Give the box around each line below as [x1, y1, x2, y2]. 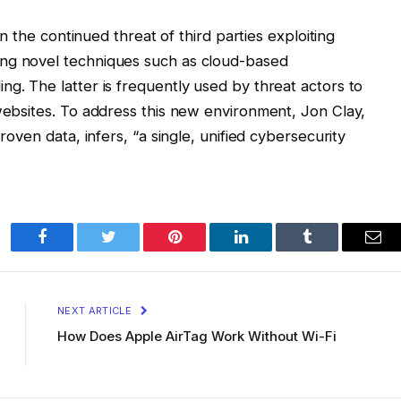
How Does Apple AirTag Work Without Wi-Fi [57, 328, 337, 346]
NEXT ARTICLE [57, 304, 135, 318]
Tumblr [305, 242, 354, 259]
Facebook [40, 242, 104, 259]
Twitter [107, 242, 154, 259]
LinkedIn [239, 242, 299, 259]
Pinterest [173, 242, 230, 259]
